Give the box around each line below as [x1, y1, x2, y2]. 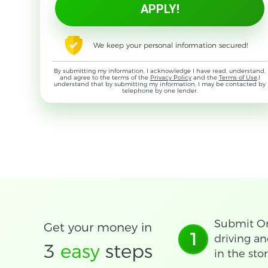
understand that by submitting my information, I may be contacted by [54, 80, 266, 88]
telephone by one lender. [121, 86, 198, 95]
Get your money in [44, 220, 152, 234]
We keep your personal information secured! [93, 40, 248, 50]
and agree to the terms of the [59, 73, 150, 81]
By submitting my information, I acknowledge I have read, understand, [54, 66, 266, 75]
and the [191, 73, 219, 81]
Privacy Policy [150, 73, 191, 81]
